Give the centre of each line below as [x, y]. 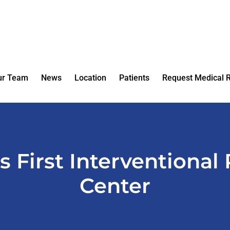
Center [115, 186]
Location [90, 78]
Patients [134, 78]
